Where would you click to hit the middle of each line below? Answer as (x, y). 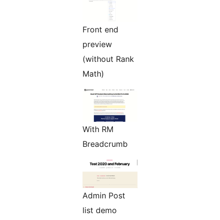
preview (97, 44)
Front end (100, 30)
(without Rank (108, 59)
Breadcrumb (105, 144)
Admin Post (104, 196)
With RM (98, 129)
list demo (100, 210)
